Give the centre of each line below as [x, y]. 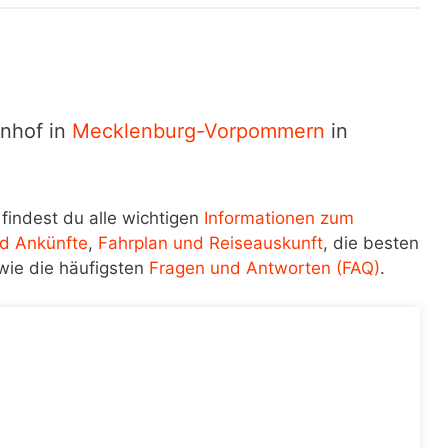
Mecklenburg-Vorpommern [198, 131]
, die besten [371, 243]
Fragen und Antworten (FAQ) [264, 268]
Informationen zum [279, 218]
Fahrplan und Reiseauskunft [210, 243]
